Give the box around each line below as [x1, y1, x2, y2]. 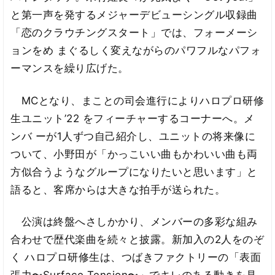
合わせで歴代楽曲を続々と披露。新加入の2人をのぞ [10, 233, 265, 246]
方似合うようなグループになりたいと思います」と [10, 165, 258, 178]
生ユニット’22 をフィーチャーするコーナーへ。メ [10, 112, 255, 125]
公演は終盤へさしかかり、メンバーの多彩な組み [10, 215, 258, 228]
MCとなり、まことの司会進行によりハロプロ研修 [10, 94, 265, 107]
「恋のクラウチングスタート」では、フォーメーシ [10, 26, 258, 39]
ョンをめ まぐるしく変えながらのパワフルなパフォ [10, 44, 261, 57]
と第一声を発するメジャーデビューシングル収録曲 [10, 9, 258, 21]
